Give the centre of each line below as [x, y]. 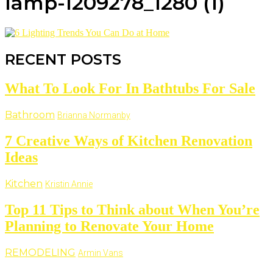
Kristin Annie [69, 184]
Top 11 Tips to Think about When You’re [132, 209]
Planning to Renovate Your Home [109, 226]
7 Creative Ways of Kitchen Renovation [129, 141]
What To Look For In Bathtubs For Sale [130, 89]
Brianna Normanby [94, 115]
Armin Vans [101, 253]
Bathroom [30, 115]
